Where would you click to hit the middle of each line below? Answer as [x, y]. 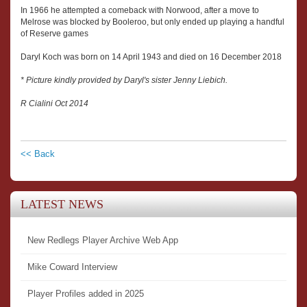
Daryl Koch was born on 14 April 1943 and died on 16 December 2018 [151, 57]
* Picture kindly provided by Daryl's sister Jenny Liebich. [124, 80]
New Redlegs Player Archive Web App [103, 240]
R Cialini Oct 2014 [54, 103]
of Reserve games [54, 33]
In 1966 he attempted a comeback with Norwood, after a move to [140, 10]
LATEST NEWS [62, 204]
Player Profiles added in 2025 [86, 293]
